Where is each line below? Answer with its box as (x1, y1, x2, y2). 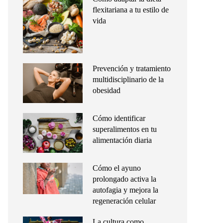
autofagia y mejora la (93, 186, 158, 194)
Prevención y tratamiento (93, 64, 171, 73)
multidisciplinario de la (93, 75, 164, 84)
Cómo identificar (93, 114, 145, 122)
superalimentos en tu (93, 125, 157, 133)
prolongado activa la (93, 175, 156, 183)
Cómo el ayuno (93, 164, 141, 172)
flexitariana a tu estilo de (93, 5, 169, 14)
